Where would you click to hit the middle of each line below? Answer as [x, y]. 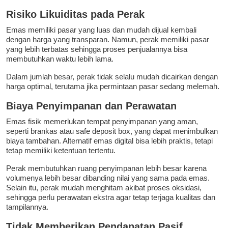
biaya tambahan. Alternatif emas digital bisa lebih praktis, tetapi [109, 141]
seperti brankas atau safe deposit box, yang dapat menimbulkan [112, 131]
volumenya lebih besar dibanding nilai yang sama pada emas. [108, 178]
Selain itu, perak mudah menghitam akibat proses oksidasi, [104, 188]
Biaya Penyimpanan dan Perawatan [91, 106]
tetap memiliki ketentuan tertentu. [61, 151]
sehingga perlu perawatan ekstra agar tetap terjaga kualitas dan [111, 197]
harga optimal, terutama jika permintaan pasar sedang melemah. [113, 87]
